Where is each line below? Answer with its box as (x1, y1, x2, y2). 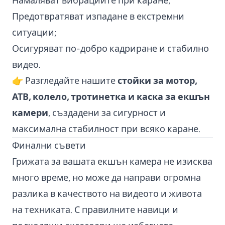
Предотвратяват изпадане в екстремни (12, 11, 184, 22)
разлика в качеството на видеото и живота (12, 188, 202, 199)
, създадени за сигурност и (48, 107, 166, 119)
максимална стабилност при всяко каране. (12, 123, 200, 135)
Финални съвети (12, 140, 86, 151)
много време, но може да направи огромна (12, 172, 201, 183)
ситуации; (12, 27, 57, 38)
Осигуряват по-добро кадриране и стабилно (12, 43, 209, 54)
